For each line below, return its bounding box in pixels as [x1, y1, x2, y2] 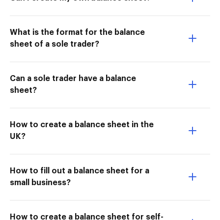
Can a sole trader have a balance [10, 75, 136, 83]
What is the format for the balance [10, 28, 145, 37]
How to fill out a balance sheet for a [10, 167, 149, 175]
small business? [10, 179, 71, 187]
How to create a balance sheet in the [10, 121, 154, 129]
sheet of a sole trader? [10, 40, 99, 49]
